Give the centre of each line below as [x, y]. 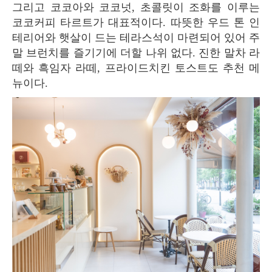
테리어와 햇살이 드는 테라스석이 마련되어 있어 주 [136, 37]
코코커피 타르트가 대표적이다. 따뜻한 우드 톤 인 [136, 22]
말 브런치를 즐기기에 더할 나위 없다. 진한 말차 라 [136, 53]
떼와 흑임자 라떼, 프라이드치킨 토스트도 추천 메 [136, 68]
